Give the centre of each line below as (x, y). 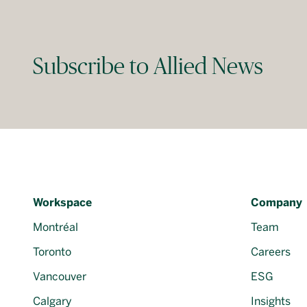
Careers (271, 252)
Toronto (52, 252)
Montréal (56, 227)
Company (277, 202)
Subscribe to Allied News (148, 66)
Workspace (62, 202)
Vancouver (60, 277)
